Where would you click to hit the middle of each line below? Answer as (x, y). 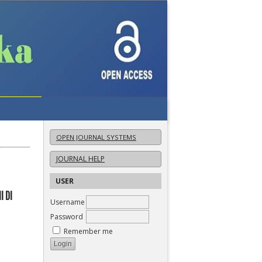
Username (68, 202)
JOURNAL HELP (80, 159)
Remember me (88, 231)
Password (67, 216)
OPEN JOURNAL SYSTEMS (96, 137)
